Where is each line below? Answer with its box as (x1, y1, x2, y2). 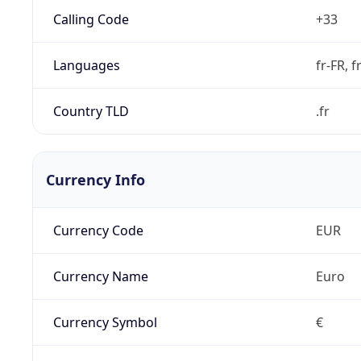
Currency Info (46, 169, 145, 189)
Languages (52, 56, 120, 74)
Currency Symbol (52, 313, 157, 331)
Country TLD (52, 102, 129, 120)
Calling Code (52, 10, 129, 28)
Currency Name (52, 267, 148, 285)
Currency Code (52, 221, 143, 239)
